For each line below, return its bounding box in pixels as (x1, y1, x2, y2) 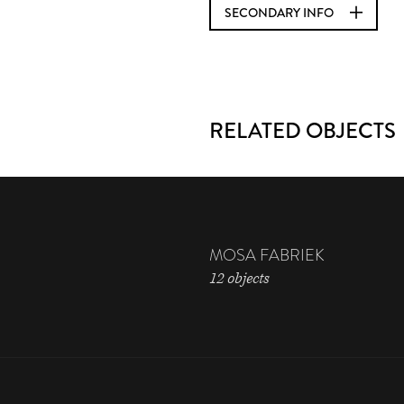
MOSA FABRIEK (209, 243, 325, 268)
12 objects (209, 268, 269, 289)
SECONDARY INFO (225, 4, 336, 22)
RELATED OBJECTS (209, 115, 396, 146)
